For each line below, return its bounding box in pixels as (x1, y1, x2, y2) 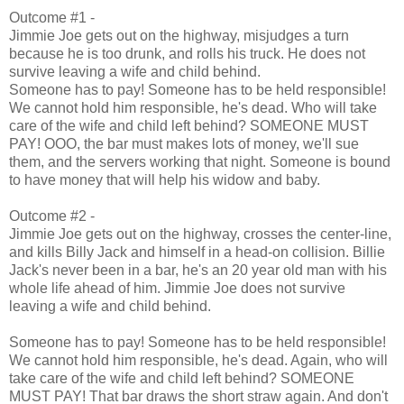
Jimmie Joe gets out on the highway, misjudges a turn (9, 28, 349, 44)
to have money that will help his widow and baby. (9, 172, 320, 188)
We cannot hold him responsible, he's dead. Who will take (9, 100, 377, 116)
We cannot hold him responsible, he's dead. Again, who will (9, 353, 388, 369)
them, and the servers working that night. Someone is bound (9, 154, 390, 170)
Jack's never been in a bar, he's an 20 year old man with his (9, 262, 387, 279)
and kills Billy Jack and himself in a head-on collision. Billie (9, 244, 385, 261)
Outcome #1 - (9, 10, 95, 26)
